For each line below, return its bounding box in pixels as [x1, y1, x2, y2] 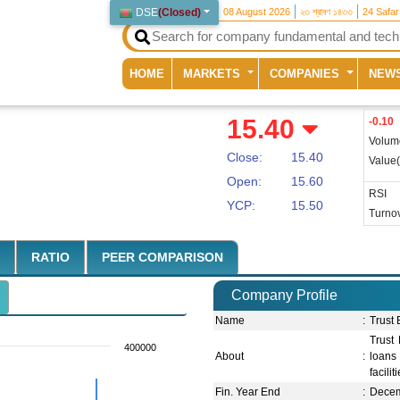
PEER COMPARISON [101, 250, 223, 265]
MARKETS [183, 66, 245, 80]
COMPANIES [270, 66, 344, 80]
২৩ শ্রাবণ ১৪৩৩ [300, 6, 354, 17]
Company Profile [231, 287, 337, 304]
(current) [163, 65, 211, 79]
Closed [162, 6, 198, 19]
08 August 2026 [223, 6, 291, 17]
